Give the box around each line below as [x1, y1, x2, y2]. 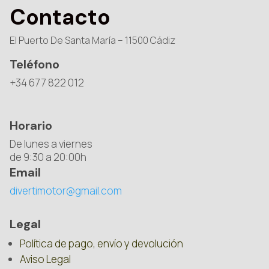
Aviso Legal [19, 252, 71, 266]
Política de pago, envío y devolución [19, 236, 183, 250]
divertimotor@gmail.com [9, 183, 122, 198]
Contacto [9, 2, 110, 31]
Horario [9, 117, 52, 133]
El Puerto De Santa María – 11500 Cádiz [9, 33, 177, 47]
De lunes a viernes [9, 136, 92, 151]
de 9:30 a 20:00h [9, 150, 86, 164]
